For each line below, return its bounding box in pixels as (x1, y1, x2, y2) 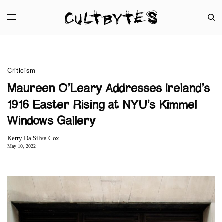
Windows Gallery (7, 115, 96, 127)
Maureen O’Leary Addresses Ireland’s (7, 82, 210, 95)
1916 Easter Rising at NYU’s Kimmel (7, 99, 197, 111)
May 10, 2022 (7, 143, 36, 149)
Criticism (7, 65, 36, 75)
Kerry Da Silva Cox (7, 134, 59, 142)
